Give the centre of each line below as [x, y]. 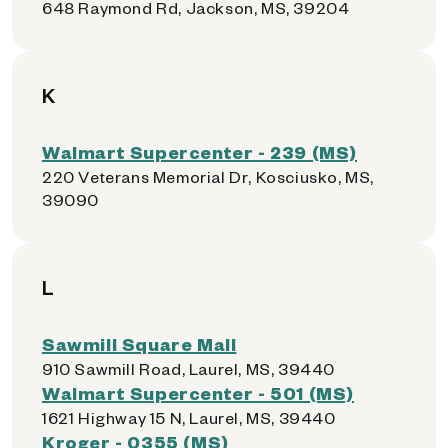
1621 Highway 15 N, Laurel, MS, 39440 [189, 417]
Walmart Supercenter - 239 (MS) [199, 151]
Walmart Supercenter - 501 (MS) [198, 392]
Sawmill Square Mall [139, 343]
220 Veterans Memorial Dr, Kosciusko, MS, [208, 176]
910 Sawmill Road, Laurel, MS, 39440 [188, 368]
